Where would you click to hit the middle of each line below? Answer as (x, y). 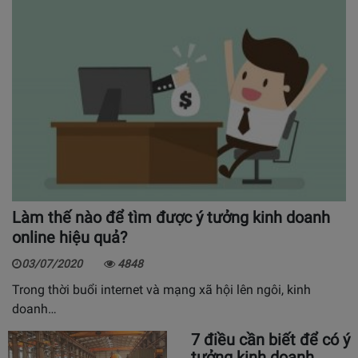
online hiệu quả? (70, 237)
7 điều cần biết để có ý (270, 339)
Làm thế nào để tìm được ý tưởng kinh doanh (171, 217)
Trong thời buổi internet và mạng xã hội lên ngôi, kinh (161, 289)
